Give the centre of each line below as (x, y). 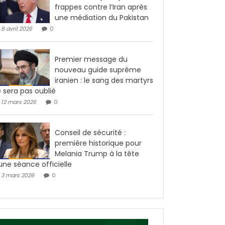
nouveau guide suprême (98, 70)
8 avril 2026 (17, 28)
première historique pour (98, 143)
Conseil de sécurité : (90, 132)
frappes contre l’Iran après (101, 7)
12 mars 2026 (19, 102)
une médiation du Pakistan (102, 17)
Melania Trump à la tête (97, 153)
